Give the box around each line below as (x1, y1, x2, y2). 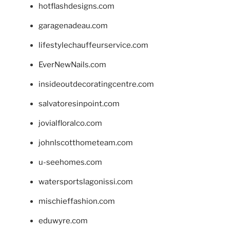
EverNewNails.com (39, 60, 106, 70)
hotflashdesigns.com (39, 2, 114, 11)
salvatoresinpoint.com (39, 99, 120, 109)
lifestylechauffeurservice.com (39, 41, 148, 50)
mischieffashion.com (39, 197, 115, 206)
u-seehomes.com (39, 158, 102, 167)
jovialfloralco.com (39, 119, 102, 128)
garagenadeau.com (39, 21, 108, 31)
